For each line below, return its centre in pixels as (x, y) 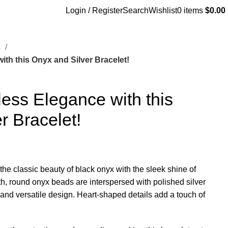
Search (136, 10)
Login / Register (94, 10)
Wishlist (163, 10)
